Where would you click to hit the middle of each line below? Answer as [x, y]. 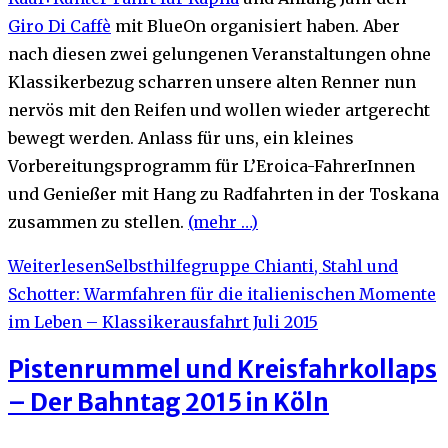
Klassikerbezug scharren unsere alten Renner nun [212, 82]
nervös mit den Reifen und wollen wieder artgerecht [219, 110]
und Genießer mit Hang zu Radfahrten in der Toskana [223, 194]
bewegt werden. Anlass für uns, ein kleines [181, 138]
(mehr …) [223, 222]
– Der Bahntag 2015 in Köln [168, 403]
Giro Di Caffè [59, 26]
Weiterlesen [56, 266]
